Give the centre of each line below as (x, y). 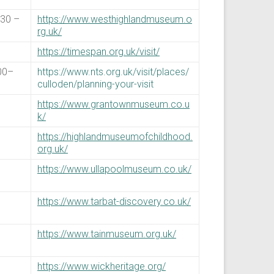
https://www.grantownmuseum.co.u (113, 104)
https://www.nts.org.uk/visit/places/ (113, 72)
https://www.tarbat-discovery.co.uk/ (114, 202)
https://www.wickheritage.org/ (102, 266)
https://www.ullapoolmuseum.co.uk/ (114, 169)
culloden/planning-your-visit (95, 84)
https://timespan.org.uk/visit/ (98, 52)
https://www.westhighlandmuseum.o (115, 19)
